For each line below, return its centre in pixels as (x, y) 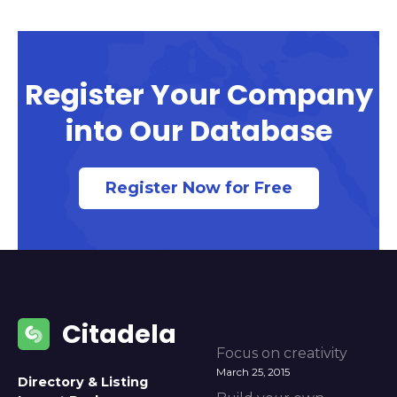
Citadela (119, 335)
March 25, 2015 (253, 372)
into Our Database (198, 131)
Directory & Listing (83, 382)
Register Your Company (198, 95)
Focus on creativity (282, 354)
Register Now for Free (198, 188)
